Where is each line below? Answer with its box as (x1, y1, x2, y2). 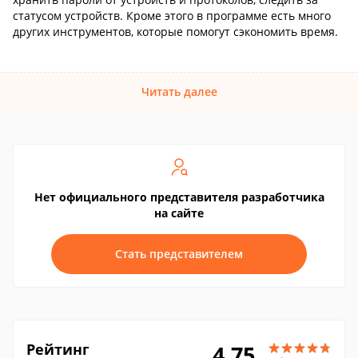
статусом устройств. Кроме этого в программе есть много (13, 8, 331, 23)
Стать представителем (115, 246, 243, 261)
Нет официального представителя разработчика (34, 189, 324, 205)
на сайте (154, 205, 204, 221)
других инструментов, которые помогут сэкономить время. (13, 24, 338, 39)
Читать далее (141, 84, 217, 99)
